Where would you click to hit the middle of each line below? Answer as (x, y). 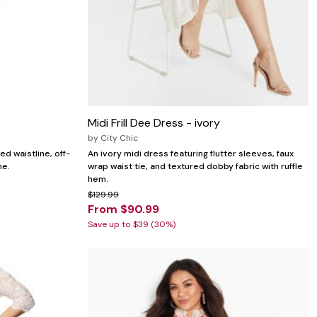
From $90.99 (123, 209)
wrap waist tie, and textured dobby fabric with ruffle (195, 167)
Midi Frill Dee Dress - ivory (154, 123)
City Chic (119, 138)
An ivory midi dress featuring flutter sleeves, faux (191, 154)
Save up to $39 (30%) (132, 225)
